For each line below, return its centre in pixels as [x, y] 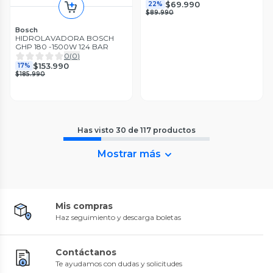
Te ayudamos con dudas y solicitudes [119, 264]
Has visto [97, 130]
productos [174, 130]
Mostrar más [129, 154]
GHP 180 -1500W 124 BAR [62, 47]
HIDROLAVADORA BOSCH [65, 38]
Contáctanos [86, 253]
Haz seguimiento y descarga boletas [118, 218]
